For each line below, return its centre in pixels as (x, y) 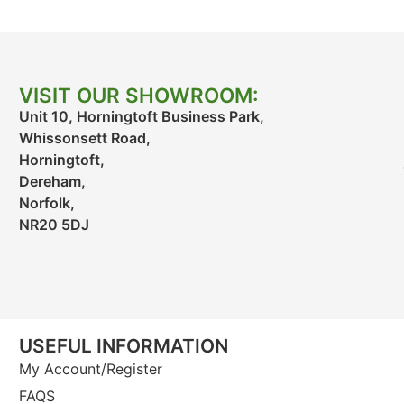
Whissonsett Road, (84, 138)
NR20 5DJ (54, 225)
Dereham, (52, 182)
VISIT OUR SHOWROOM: (138, 96)
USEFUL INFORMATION (123, 346)
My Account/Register (90, 369)
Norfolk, (46, 203)
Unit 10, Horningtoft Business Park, (141, 117)
